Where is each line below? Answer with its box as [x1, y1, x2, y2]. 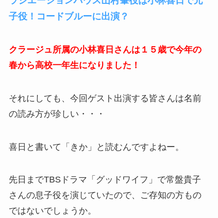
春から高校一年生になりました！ [8, 60, 140, 70]
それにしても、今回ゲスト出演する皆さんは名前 [8, 93, 201, 103]
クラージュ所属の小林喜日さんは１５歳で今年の [8, 44, 201, 54]
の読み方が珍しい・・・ [8, 109, 105, 119]
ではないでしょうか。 [8, 206, 96, 216]
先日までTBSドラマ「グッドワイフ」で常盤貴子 [8, 175, 201, 185]
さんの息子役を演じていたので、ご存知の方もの [8, 190, 201, 200]
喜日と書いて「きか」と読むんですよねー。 [8, 142, 184, 152]
